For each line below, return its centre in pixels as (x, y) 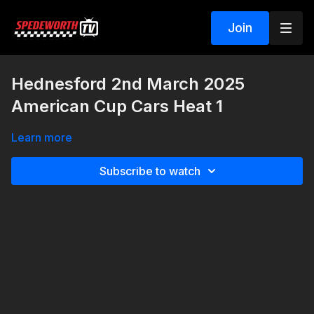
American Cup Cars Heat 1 (117, 106)
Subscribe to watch (150, 171)
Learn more (42, 137)
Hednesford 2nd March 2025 (128, 84)
